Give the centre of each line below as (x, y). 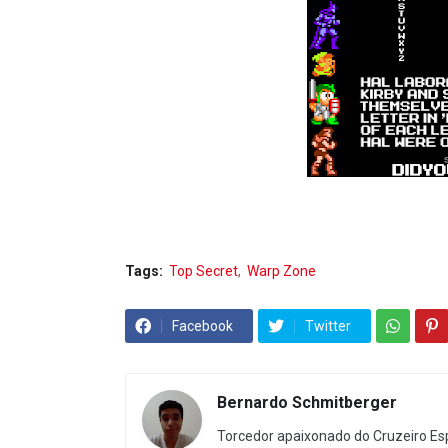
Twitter (328, 326)
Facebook (202, 326)
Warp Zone (281, 271)
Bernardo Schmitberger (307, 402)
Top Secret (203, 271)
